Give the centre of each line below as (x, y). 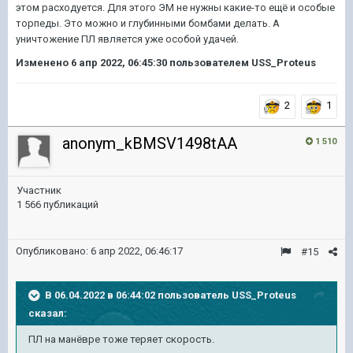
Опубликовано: (53, 251)
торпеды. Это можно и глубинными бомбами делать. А (148, 23)
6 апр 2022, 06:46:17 (137, 251)
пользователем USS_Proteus (242, 63)
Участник (39, 190)
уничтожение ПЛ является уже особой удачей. (128, 39)
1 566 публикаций (58, 204)
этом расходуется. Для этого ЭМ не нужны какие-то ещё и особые (175, 7)
